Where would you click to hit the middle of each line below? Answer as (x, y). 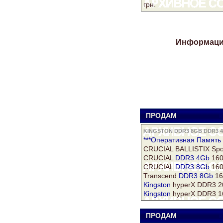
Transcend (161, 175)
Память (209, 140)
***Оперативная (170, 140)
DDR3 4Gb (192, 158)
